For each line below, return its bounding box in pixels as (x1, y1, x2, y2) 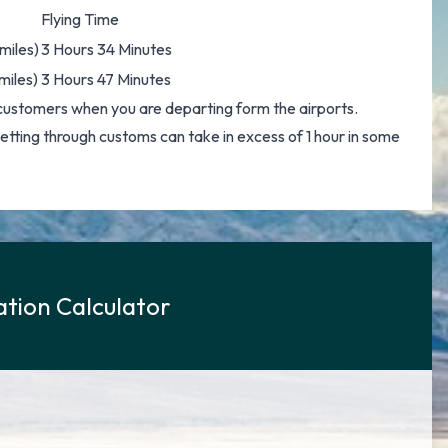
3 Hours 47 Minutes (41, 69, 171, 89)
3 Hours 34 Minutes (41, 39, 172, 59)
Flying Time (41, 9, 119, 29)
